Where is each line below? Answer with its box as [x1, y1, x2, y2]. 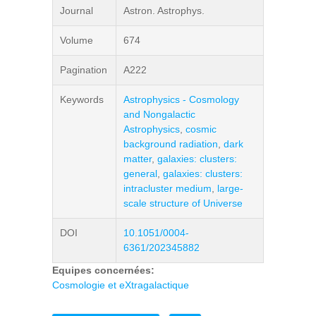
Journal [60, 5, 93, 16]
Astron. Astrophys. [123, 5, 205, 16]
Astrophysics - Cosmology [123, 94, 239, 105]
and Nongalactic [123, 109, 195, 120]
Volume [60, 35, 93, 46]
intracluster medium [123, 183, 212, 194]
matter [123, 153, 152, 164]
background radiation [123, 138, 218, 150]
